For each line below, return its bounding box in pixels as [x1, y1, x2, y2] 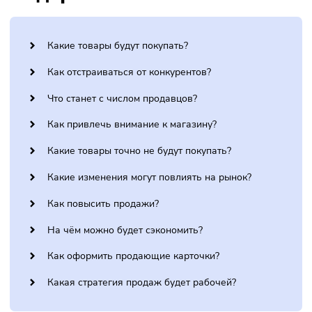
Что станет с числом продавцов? [52, 170, 219, 186]
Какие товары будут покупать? [52, 111, 210, 127]
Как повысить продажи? [52, 287, 177, 303]
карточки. [10, 22, 60, 38]
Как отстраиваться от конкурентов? [52, 141, 235, 157]
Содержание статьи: [10, 46, 238, 77]
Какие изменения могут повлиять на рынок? [52, 258, 280, 274]
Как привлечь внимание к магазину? [52, 199, 241, 215]
